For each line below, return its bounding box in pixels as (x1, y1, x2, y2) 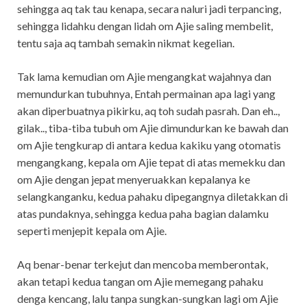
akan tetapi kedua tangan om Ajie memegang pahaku (17, 274, 263, 288)
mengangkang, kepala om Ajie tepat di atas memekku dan (17, 155, 285, 169)
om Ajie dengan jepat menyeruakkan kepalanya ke (17, 172, 250, 186)
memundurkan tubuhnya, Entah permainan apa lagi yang (17, 86, 275, 100)
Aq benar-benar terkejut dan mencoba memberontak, (17, 257, 268, 271)
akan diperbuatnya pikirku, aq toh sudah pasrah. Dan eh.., (17, 103, 280, 117)
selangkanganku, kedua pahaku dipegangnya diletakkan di (17, 189, 288, 203)
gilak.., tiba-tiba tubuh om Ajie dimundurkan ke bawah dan (17, 121, 288, 134)
